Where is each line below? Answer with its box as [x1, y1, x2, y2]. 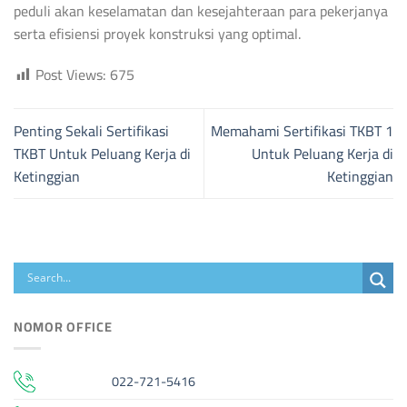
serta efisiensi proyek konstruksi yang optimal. [14, 19, 301, 47]
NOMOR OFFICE [14, 313, 113, 339]
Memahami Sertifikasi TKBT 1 [211, 116, 393, 144]
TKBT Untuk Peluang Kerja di [14, 139, 191, 167]
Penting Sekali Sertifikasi [14, 116, 169, 144]
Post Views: [35, 61, 106, 89]
